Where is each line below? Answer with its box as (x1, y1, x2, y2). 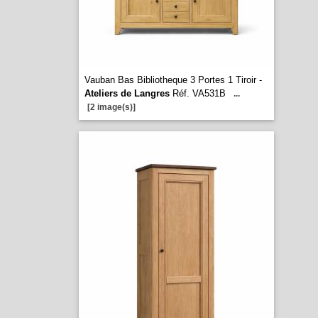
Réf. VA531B (169, 88, 226, 99)
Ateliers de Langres (84, 88, 170, 99)
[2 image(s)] (87, 102, 136, 112)
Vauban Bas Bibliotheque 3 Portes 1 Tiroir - (84, 75, 262, 85)
